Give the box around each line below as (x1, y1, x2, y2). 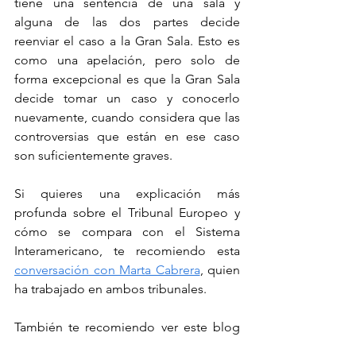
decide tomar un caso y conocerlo (14, 91, 240, 106)
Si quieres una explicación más (14, 186, 240, 202)
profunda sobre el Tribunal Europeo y (14, 205, 240, 221)
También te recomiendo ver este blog (14, 319, 240, 335)
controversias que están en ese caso (14, 129, 240, 145)
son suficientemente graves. (14, 148, 172, 164)
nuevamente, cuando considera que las (14, 110, 240, 126)
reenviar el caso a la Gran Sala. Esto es (14, 33, 240, 49)
